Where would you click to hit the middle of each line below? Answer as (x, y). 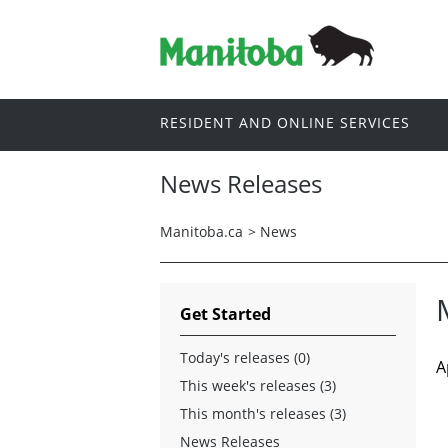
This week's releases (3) (258, 385)
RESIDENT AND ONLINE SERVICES (285, 123)
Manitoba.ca (201, 231)
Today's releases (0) (245, 357)
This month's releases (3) (263, 413)
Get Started (225, 313)
